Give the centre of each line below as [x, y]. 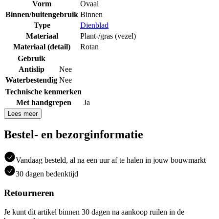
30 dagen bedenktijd [47, 174]
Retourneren [29, 193]
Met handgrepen [44, 102]
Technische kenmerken [44, 91]
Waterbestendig [31, 80]
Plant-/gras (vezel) [108, 36]
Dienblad [94, 25]
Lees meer [23, 113]
